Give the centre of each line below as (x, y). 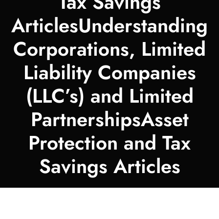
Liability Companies (109, 73)
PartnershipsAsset (109, 120)
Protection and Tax (109, 143)
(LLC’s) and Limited (109, 96)
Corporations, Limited (109, 49)
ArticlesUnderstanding (109, 26)
